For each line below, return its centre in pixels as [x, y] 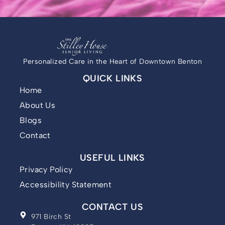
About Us [38, 105]
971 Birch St [51, 216]
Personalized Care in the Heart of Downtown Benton [113, 61]
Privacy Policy [46, 169]
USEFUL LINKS [113, 157]
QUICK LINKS [113, 78]
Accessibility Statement [66, 184]
